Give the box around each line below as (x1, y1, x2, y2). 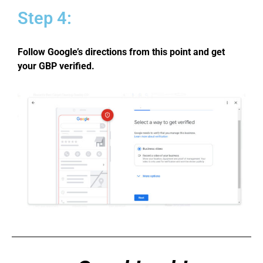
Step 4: (18, 8, 72, 28)
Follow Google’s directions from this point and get (18, 46, 225, 58)
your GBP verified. (18, 60, 95, 72)
